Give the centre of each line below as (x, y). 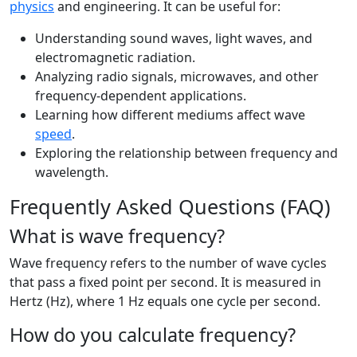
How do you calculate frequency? (153, 335)
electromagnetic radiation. (115, 57)
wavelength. (72, 172)
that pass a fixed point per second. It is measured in (165, 282)
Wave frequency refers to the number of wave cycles (168, 263)
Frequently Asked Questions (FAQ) (170, 206)
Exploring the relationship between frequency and (186, 153)
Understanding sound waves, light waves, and (174, 38)
